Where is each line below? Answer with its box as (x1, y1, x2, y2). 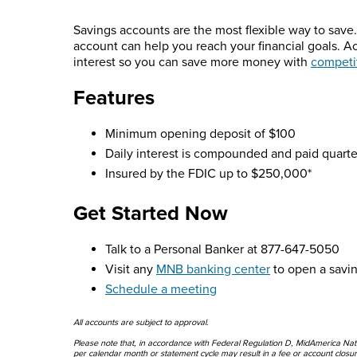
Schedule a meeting (105, 281, 217, 298)
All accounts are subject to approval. (73, 317, 209, 328)
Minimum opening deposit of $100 (105, 126, 296, 143)
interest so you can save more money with (73, 54, 311, 71)
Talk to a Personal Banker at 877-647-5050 (105, 241, 339, 258)
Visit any (105, 261, 156, 278)
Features (73, 86, 155, 111)
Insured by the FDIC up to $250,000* (105, 166, 312, 182)
